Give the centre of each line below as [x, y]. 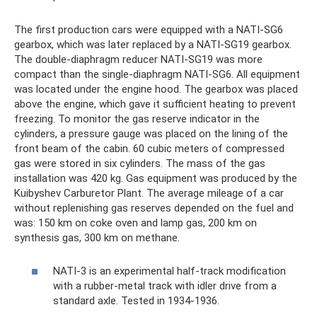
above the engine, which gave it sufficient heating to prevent [155, 104]
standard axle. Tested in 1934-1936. [136, 300]
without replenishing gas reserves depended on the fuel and [154, 208]
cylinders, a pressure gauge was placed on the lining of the [151, 134]
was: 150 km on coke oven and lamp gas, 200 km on [136, 223]
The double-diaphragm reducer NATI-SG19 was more [138, 59]
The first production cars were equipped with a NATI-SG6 [149, 30]
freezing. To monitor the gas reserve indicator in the [137, 119]
